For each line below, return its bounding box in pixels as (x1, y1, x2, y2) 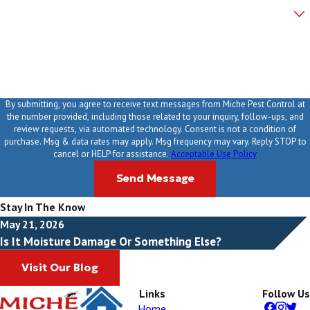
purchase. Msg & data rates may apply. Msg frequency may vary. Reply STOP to (3, 136, 307, 148)
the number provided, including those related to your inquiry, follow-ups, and (6, 111, 304, 123)
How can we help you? (5, 33, 100, 46)
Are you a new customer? (5, 1, 111, 15)
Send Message (116, 172, 194, 185)
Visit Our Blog (21, 261, 99, 274)
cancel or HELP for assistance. (53, 148, 171, 161)
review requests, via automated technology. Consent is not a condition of (14, 123, 185, 136)
